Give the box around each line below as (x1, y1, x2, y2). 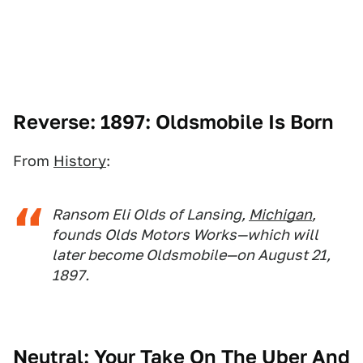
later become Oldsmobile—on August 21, (52, 246, 331, 263)
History (53, 152, 106, 169)
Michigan (249, 205, 312, 223)
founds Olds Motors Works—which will (52, 225, 318, 243)
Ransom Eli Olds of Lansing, (52, 205, 249, 223)
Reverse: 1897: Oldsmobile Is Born (13, 109, 334, 134)
